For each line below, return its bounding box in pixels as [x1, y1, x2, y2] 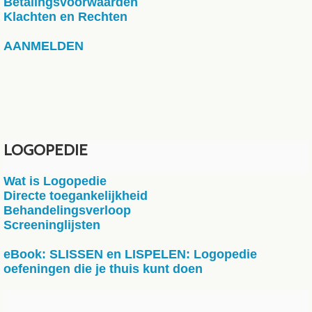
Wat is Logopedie [3, 174, 107, 188]
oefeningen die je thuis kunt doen [3, 262, 203, 276]
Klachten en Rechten [3, 10, 127, 24]
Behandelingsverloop [3, 203, 131, 217]
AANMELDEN [3, 39, 84, 53]
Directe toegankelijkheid [3, 189, 148, 203]
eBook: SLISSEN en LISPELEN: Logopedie [3, 247, 257, 261]
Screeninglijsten [3, 218, 100, 232]
